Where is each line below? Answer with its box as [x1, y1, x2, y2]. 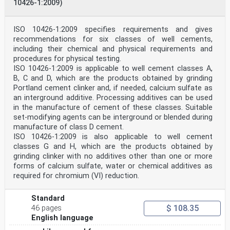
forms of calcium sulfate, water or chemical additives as [13, 162, 213, 171]
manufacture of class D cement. [13, 123, 124, 132]
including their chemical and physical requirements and [13, 45, 213, 54]
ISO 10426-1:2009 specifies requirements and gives [13, 25, 213, 34]
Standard [31, 194, 65, 203]
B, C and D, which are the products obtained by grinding [13, 74, 213, 83]
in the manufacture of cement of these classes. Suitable [13, 103, 213, 112]
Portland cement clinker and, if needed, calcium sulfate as [13, 84, 213, 93]
